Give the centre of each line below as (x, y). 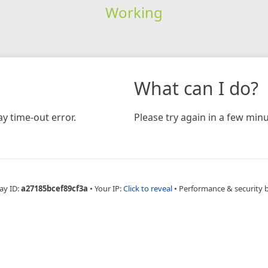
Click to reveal (148, 188)
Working (134, 12)
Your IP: (109, 188)
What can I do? (196, 88)
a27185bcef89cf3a (54, 188)
